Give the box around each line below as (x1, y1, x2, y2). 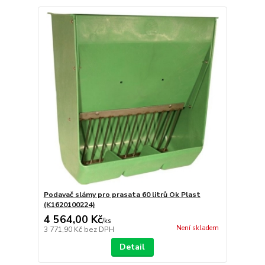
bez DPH (83, 225, 114, 235)
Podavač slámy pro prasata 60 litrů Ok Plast (43, 190, 201, 200)
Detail (119, 241, 146, 253)
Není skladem (176, 224, 219, 233)
